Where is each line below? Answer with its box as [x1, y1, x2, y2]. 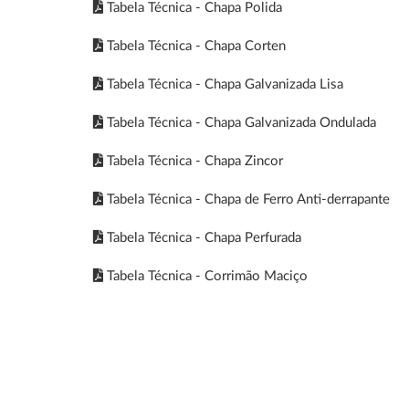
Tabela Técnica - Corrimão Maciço [103, 269, 308, 283]
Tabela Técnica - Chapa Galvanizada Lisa [103, 78, 343, 91]
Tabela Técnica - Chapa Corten [103, 39, 286, 53]
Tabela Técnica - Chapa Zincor [103, 154, 283, 168]
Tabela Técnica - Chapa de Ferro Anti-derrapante [103, 193, 390, 206]
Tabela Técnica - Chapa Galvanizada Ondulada [103, 116, 376, 130]
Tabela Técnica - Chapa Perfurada [103, 231, 301, 245]
